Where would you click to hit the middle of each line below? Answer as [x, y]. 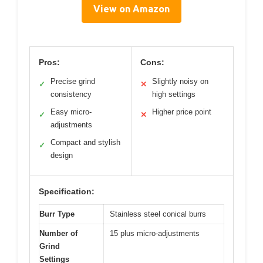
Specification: [67, 191]
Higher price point [182, 112]
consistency [71, 94]
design [62, 155]
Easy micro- [71, 112]
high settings [174, 94]
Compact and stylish [85, 142]
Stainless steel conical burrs [158, 214]
